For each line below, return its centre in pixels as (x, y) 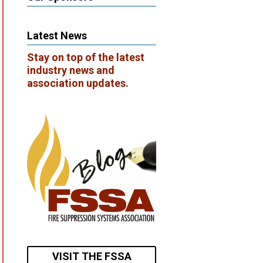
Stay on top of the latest (86, 58)
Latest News (57, 36)
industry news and (71, 70)
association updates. (78, 83)
